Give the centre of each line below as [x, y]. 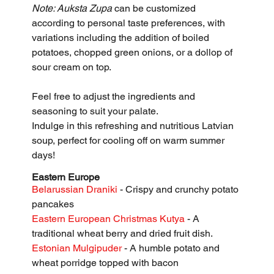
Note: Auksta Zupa [72, 8]
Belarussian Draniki [76, 189]
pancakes [53, 204]
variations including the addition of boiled [122, 37]
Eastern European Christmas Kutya [110, 218]
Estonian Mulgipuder [77, 248]
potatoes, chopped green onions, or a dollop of [134, 52]
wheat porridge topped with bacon [106, 262]
